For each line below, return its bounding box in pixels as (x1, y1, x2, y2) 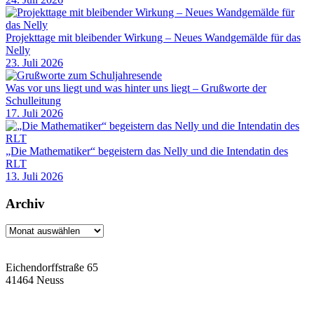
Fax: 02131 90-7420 (6, 300, 95, 312)
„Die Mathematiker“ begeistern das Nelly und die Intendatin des (6, 144, 288, 157)
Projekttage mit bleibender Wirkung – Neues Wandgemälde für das (6, 31, 301, 43)
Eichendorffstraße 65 (6, 261, 98, 274)
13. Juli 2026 (6, 170, 63, 182)
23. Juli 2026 (6, 56, 63, 69)
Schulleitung (6, 94, 61, 107)
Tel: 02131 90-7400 (6, 287, 93, 299)
